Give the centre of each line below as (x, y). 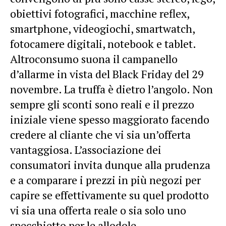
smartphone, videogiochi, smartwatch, (102, 29)
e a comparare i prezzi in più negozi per (105, 180)
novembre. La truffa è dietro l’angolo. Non (111, 89)
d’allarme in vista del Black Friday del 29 (107, 74)
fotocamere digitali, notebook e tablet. (103, 44)
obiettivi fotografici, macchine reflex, (100, 13)
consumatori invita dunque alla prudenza (110, 165)
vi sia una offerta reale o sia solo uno (98, 210)
